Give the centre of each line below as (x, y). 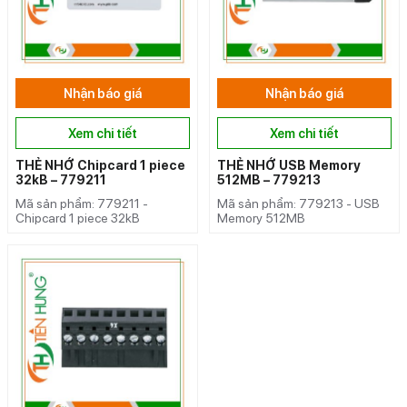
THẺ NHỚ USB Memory (289, 165)
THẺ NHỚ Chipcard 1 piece (100, 165)
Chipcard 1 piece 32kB (78, 218)
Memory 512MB (261, 218)
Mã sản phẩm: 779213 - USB (298, 203)
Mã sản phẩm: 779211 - (82, 203)
